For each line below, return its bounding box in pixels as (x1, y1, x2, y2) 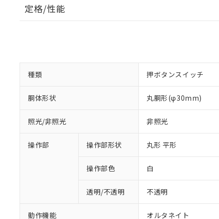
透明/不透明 (87, 187, 125, 197)
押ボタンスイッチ (147, 69, 204, 79)
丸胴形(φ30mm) (147, 93, 202, 103)
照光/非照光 (28, 116, 66, 126)
